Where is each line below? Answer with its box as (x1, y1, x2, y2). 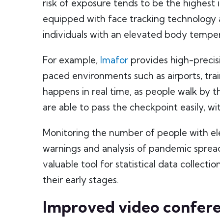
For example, (43, 54, 100, 66)
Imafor (100, 54, 128, 66)
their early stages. (43, 174, 119, 186)
